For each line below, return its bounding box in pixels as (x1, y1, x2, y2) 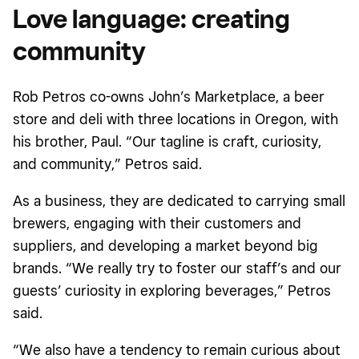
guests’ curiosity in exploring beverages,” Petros (13, 281, 331, 299)
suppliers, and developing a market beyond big (13, 236, 318, 254)
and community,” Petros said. (13, 155, 202, 172)
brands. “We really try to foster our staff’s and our (13, 259, 341, 276)
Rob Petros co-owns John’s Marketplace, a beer (13, 87, 325, 105)
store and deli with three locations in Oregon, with (13, 110, 338, 127)
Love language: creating (13, 2, 290, 34)
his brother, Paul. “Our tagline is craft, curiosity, (13, 132, 321, 150)
